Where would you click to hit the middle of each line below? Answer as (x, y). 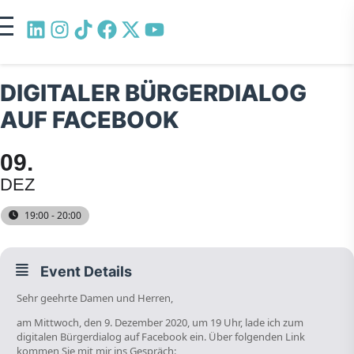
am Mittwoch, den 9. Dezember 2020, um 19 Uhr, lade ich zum (160, 322)
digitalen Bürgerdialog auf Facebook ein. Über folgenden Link (161, 337)
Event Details (86, 271)
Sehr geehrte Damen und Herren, (95, 298)
